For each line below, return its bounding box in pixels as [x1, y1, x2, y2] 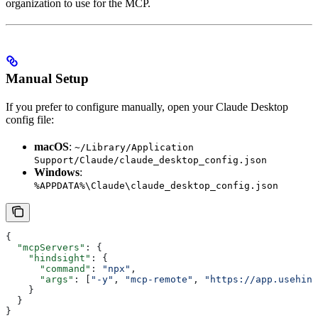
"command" [6, 263, 91, 275]
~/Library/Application [75, 142, 194, 153]
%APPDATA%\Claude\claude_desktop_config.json [34, 180, 278, 192]
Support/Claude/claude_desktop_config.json [34, 155, 267, 166]
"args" [6, 274, 74, 285]
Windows [34, 166, 79, 179]
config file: [6, 114, 54, 126]
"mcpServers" [6, 242, 85, 253]
